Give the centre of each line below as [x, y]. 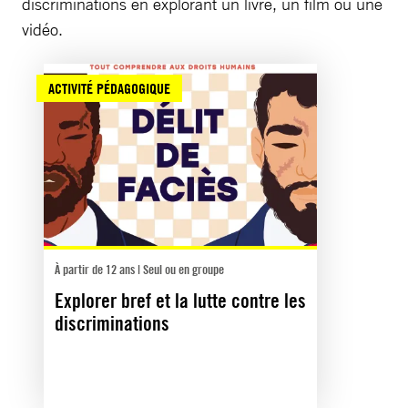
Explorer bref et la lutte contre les [180, 300]
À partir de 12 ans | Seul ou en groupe [139, 269]
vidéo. [42, 29]
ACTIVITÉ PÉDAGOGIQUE [109, 88]
